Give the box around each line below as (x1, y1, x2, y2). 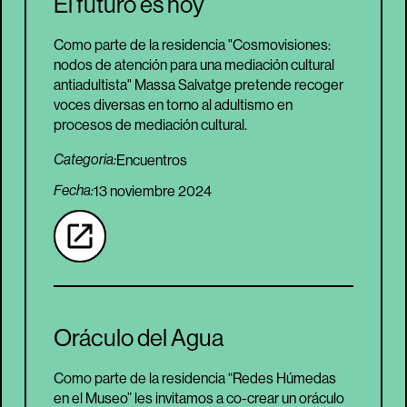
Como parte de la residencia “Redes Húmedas (54, 369, 336, 388)
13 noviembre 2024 (94, 182, 212, 201)
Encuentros (116, 150, 187, 169)
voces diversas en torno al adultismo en (54, 95, 293, 114)
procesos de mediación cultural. (54, 115, 247, 134)
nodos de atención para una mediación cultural (54, 55, 334, 74)
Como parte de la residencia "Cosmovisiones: (54, 35, 331, 55)
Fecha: (54, 182, 94, 200)
